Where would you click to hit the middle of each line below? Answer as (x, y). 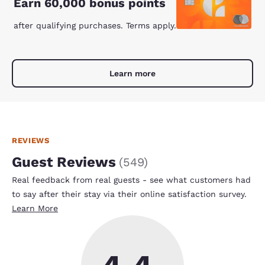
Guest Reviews (64, 162)
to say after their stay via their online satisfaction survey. (129, 194)
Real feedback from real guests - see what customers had (131, 180)
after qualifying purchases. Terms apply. (95, 25)
